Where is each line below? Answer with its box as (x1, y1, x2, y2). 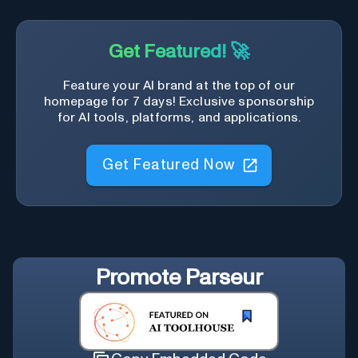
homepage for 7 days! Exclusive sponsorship (43, 95, 315, 109)
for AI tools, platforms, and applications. (57, 111, 301, 125)
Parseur (185, 267, 263, 290)
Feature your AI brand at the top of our (63, 79, 295, 93)
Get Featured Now (102, 156, 235, 172)
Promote (95, 267, 185, 290)
